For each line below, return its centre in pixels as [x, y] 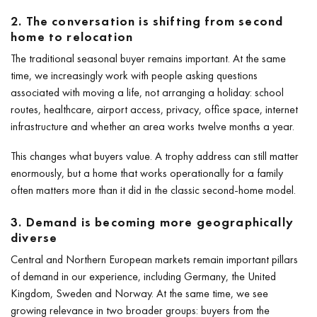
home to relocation [72, 36]
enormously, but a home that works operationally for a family [147, 173]
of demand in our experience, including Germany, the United [143, 276]
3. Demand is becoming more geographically [152, 221]
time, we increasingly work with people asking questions [134, 75]
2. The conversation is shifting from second [147, 21]
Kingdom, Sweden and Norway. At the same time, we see [139, 293]
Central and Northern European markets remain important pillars [154, 259]
